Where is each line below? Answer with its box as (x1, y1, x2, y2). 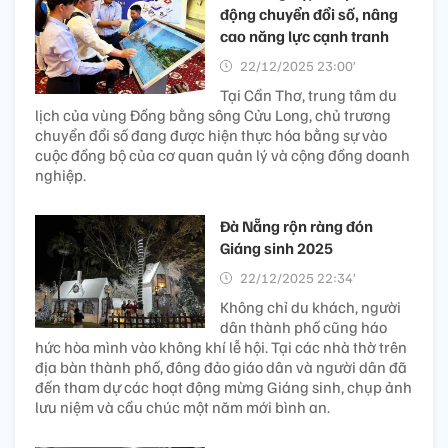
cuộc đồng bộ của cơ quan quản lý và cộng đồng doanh (35, 144, 410, 165)
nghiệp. (35, 164, 86, 185)
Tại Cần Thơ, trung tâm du (220, 84, 397, 105)
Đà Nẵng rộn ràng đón (220, 215, 373, 236)
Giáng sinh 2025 (220, 237, 333, 258)
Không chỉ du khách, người (220, 296, 401, 317)
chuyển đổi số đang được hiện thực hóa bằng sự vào (35, 124, 387, 145)
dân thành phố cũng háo (220, 316, 387, 337)
